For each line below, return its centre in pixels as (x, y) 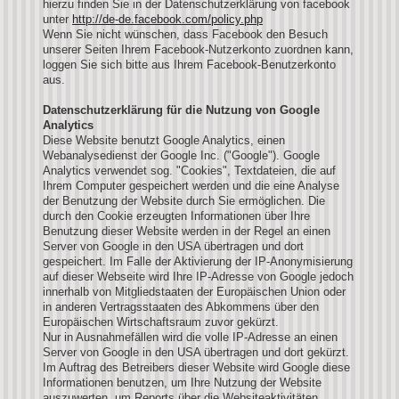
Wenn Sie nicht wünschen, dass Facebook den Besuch (185, 34)
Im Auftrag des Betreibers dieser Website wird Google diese (196, 367)
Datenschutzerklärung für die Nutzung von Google (181, 110)
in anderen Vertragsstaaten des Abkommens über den (181, 306)
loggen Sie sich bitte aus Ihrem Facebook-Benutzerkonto (189, 64)
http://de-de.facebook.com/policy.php (167, 19)
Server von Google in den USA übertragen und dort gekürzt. (196, 352)
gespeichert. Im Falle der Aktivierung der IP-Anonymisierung (198, 261)
